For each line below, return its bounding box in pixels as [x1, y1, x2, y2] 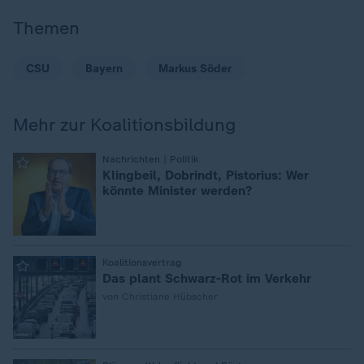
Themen [13, 17, 80, 39]
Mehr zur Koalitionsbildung [13, 114, 236, 136]
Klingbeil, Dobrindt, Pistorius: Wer [102, 167, 309, 183]
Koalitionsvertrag [102, 257, 181, 268]
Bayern [85, 62, 123, 76]
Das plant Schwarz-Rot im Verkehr [102, 271, 311, 286]
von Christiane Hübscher [102, 291, 218, 302]
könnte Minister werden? [102, 183, 252, 198]
